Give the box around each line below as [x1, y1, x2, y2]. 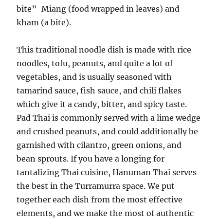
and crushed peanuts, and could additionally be [17, 127, 199, 136]
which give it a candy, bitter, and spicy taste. [17, 99, 187, 109]
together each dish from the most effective [17, 195, 183, 204]
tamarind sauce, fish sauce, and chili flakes [17, 86, 182, 95]
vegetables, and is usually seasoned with [17, 72, 172, 82]
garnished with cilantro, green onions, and [17, 140, 182, 150]
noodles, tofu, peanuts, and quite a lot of [17, 58, 173, 68]
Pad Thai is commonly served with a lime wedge [17, 113, 201, 123]
